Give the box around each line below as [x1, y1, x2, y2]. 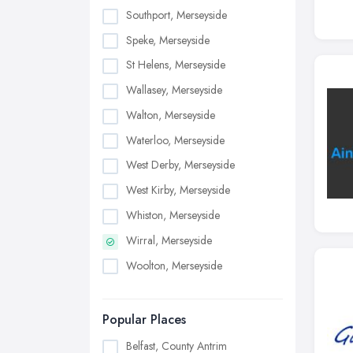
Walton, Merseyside [126, 106, 215, 123]
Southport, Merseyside [126, 6, 227, 23]
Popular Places [102, 310, 186, 329]
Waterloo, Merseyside [126, 132, 225, 148]
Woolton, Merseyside [126, 257, 222, 273]
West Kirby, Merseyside [126, 182, 230, 199]
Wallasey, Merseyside [126, 82, 222, 98]
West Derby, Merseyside [126, 157, 235, 173]
